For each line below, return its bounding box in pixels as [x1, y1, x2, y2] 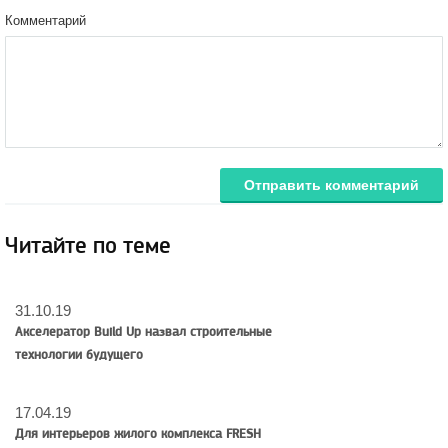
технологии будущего [15, 347, 143, 363]
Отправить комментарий [244, 176, 419, 193]
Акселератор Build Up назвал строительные [15, 324, 272, 340]
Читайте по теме [5, 232, 171, 260]
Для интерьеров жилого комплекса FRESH [15, 426, 261, 442]
